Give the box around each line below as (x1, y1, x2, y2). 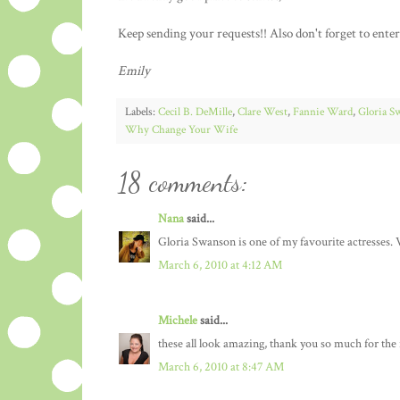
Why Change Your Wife (125, 122, 237, 137)
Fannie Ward (293, 104, 353, 120)
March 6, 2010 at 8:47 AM (158, 359, 284, 376)
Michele (158, 312, 197, 329)
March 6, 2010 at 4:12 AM (158, 257, 282, 274)
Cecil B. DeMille (158, 104, 232, 120)
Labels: (125, 104, 158, 120)
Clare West (237, 104, 287, 120)
